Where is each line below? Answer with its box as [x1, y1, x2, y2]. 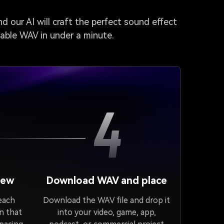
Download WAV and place [46, 174, 167, 186]
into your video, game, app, [57, 207, 156, 217]
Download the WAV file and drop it [43, 195, 170, 205]
